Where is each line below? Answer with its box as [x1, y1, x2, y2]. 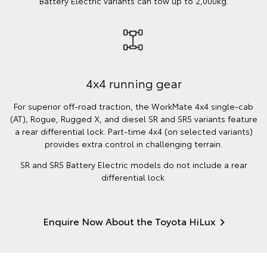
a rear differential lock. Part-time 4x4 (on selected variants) [14, 125, 253, 138]
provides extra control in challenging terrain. [45, 138, 222, 150]
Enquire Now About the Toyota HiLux [42, 214, 216, 228]
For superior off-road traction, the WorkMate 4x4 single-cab [14, 100, 253, 113]
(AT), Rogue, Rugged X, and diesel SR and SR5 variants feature [10, 113, 257, 125]
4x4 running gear [85, 74, 182, 92]
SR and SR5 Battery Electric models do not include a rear [20, 159, 247, 171]
